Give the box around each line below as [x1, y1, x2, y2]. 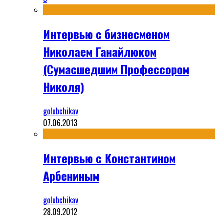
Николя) [43, 78, 84, 96]
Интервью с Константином [43, 149, 175, 167]
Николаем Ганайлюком [43, 43, 156, 61]
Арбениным [43, 166, 99, 184]
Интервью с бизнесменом [43, 25, 170, 43]
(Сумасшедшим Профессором [43, 60, 189, 78]
